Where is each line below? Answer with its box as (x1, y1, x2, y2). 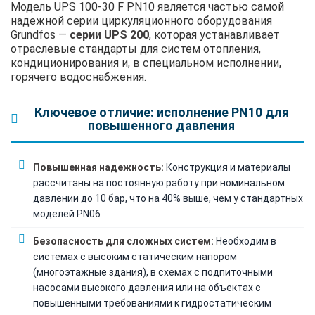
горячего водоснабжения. (11, 70, 146, 84)
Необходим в (214, 235, 276, 247)
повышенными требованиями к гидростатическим (33, 297, 271, 309)
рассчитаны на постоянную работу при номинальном (33, 176, 285, 188)
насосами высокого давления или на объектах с (33, 281, 261, 293)
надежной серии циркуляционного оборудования (11, 13, 272, 27)
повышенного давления (88, 117, 235, 133)
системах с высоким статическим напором (33, 250, 237, 262)
